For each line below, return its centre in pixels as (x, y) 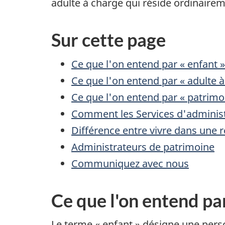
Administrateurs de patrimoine (143, 147)
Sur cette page (108, 40)
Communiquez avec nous (130, 163)
